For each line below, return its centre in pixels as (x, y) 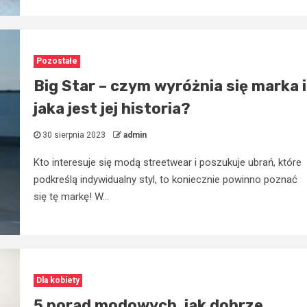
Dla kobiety (58, 280)
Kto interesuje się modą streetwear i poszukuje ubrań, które (167, 162)
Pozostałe (57, 61)
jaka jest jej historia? (112, 108)
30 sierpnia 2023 (74, 135)
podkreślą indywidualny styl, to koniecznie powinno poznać (165, 179)
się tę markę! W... (71, 196)
